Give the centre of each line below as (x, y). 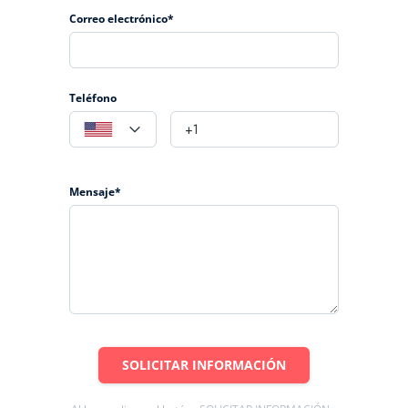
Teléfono (93, 98)
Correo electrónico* (122, 19)
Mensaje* (95, 192)
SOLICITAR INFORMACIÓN (204, 365)
